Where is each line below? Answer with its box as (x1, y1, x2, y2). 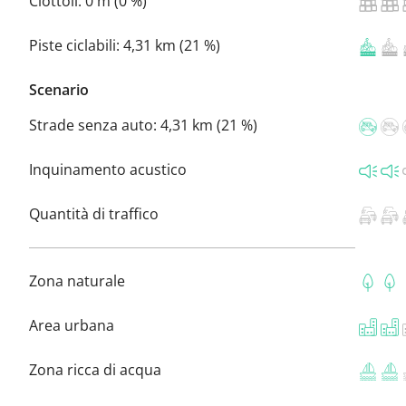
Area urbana (29, 314, 114, 335)
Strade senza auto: (29, 114, 160, 135)
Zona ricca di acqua (29, 359, 161, 380)
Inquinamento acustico (29, 159, 187, 179)
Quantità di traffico (29, 203, 159, 224)
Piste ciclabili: (29, 34, 123, 55)
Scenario (29, 79, 89, 100)
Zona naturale (29, 270, 125, 291)
